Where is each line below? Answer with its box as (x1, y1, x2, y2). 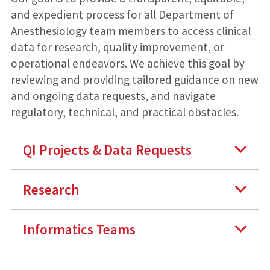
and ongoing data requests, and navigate (10, 88, 216, 103)
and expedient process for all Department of (10, 7, 234, 22)
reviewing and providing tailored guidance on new (10, 72, 259, 87)
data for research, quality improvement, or (10, 39, 224, 54)
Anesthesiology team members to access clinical (10, 23, 251, 38)
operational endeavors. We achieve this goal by (10, 55, 245, 71)
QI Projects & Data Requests (22, 140, 192, 159)
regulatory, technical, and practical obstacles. (10, 104, 239, 119)
